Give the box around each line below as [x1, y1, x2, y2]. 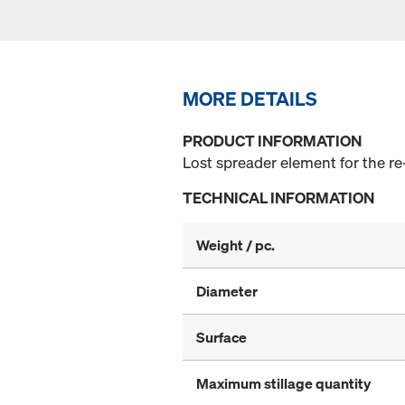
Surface [196, 327, 247, 348]
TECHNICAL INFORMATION [183, 187, 374, 209]
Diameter [196, 281, 258, 302]
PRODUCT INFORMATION [183, 130, 362, 152]
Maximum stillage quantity [196, 373, 371, 394]
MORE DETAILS [183, 86, 317, 112]
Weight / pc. [196, 235, 275, 256]
